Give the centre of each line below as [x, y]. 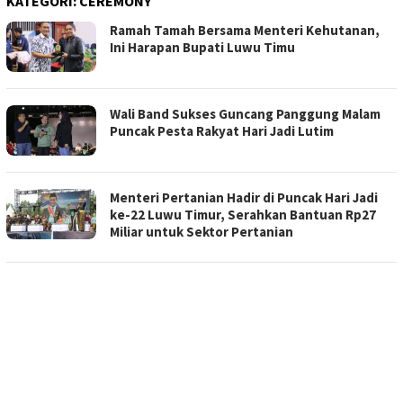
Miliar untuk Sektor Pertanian [201, 232]
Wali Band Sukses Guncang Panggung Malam [245, 114]
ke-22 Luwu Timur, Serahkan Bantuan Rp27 [243, 215]
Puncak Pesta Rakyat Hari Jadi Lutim [222, 131]
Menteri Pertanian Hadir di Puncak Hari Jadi [244, 198]
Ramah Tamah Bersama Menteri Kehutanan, [245, 31]
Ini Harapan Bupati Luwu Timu [202, 48]
